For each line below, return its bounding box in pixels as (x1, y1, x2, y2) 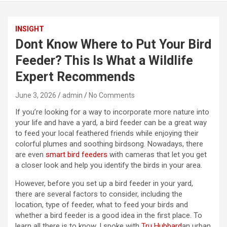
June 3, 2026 (15, 91, 56, 100)
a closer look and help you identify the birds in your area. (15, 161, 202, 170)
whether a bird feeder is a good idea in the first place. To (15, 211, 202, 220)
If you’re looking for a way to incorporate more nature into (15, 107, 209, 117)
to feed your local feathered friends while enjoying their (15, 129, 199, 138)
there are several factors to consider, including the (15, 190, 182, 199)
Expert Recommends (15, 69, 135, 85)
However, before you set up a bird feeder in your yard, (15, 179, 193, 188)
